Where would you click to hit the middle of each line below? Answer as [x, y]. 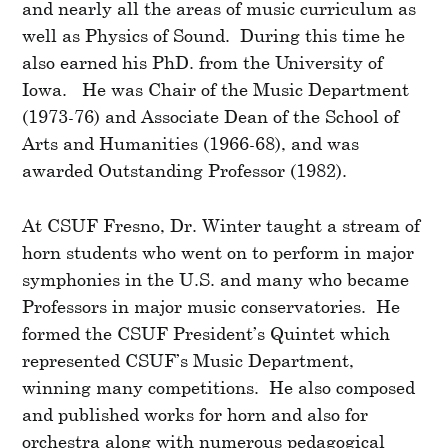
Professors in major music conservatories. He [211, 306]
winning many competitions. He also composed [219, 387]
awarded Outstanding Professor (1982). [185, 170]
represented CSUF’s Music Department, [188, 360]
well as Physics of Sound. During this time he [214, 35]
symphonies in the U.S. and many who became [216, 279]
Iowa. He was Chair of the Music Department [216, 89]
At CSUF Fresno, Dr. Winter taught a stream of [221, 225]
